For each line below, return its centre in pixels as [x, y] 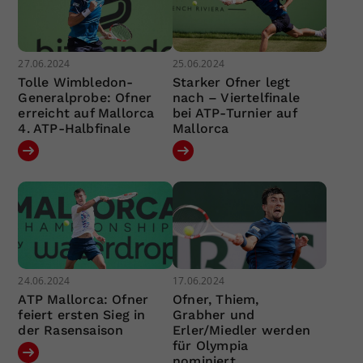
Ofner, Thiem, [216, 299]
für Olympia [210, 345]
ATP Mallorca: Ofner [83, 299]
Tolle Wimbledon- [76, 83]
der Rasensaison [71, 330]
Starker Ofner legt [231, 83]
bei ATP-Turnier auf [234, 113]
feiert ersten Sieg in [82, 314]
